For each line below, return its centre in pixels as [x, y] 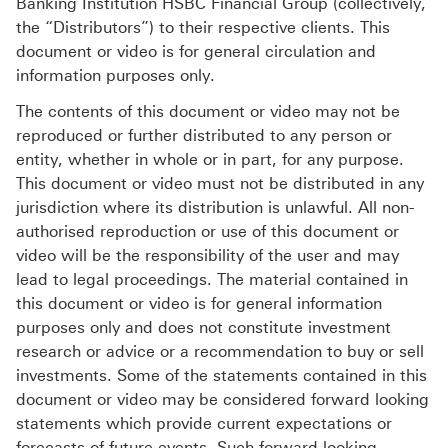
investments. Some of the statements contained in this [221, 376]
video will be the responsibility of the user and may [207, 256]
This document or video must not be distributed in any [220, 184]
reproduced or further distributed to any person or [204, 136]
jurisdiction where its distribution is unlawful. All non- [215, 208]
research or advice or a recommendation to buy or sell [220, 352]
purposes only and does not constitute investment [203, 328]
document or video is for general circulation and [196, 52]
